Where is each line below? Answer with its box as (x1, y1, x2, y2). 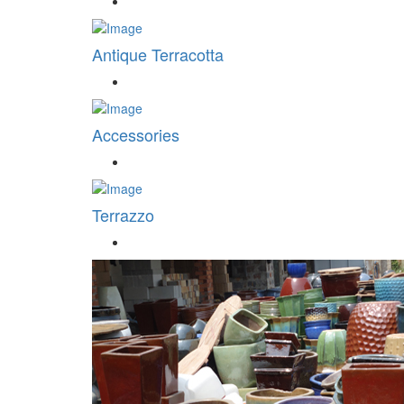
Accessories (92, 123, 179, 147)
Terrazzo (92, 203, 154, 227)
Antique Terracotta (92, 42, 224, 67)
